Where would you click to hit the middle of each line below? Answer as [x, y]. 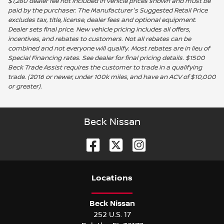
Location [110, 178]
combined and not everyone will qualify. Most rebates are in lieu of [109, 48]
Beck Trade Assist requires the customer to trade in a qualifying [105, 67]
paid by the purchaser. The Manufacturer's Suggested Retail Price [108, 10]
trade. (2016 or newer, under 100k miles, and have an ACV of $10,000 [112, 77]
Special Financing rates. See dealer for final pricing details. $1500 [106, 58]
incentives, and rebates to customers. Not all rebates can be [99, 39]
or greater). [25, 86]
